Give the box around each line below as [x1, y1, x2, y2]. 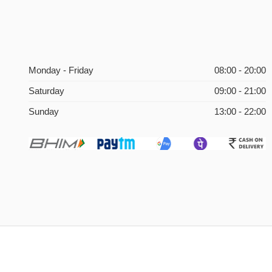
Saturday [28, 86, 64, 97]
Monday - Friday [28, 66, 93, 76]
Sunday [28, 107, 59, 117]
